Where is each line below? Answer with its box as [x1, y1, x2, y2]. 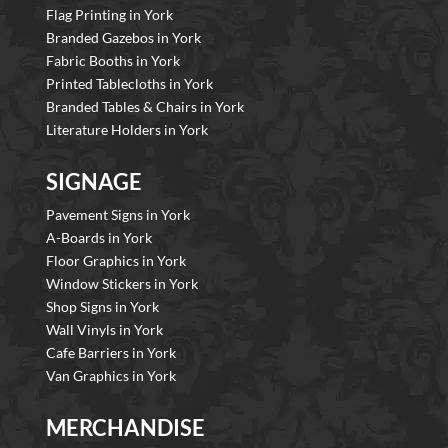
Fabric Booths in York [46, 52, 180, 70]
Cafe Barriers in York [46, 344, 176, 362]
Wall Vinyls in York [46, 321, 163, 339]
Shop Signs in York [46, 298, 159, 316]
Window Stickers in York [46, 275, 198, 293]
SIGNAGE [46, 168, 142, 196]
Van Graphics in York [46, 367, 176, 385]
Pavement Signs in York [46, 206, 190, 224]
